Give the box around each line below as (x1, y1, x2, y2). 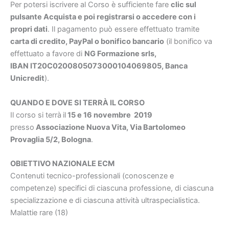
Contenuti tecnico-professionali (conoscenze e (10, 171, 174, 180)
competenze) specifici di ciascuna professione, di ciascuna (10, 183, 214, 193)
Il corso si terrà (10, 110, 61, 120)
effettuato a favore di (10, 49, 84, 59)
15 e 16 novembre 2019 (66, 110, 152, 120)
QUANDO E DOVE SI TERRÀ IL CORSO (10, 98, 145, 107)
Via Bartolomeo (130, 122, 186, 132)
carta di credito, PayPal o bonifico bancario (10, 37, 164, 47)
